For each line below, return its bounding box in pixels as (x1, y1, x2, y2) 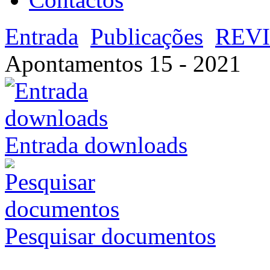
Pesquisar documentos (5, 223, 216, 250)
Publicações (90, 24, 203, 50)
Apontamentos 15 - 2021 (5, 51, 241, 77)
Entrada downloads (5, 132, 187, 159)
